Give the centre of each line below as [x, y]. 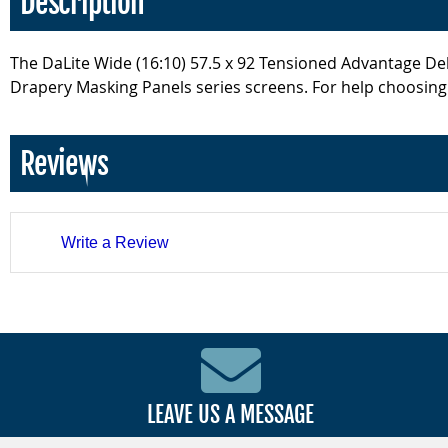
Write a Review [115, 243]
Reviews [64, 164]
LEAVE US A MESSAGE [231, 415]
